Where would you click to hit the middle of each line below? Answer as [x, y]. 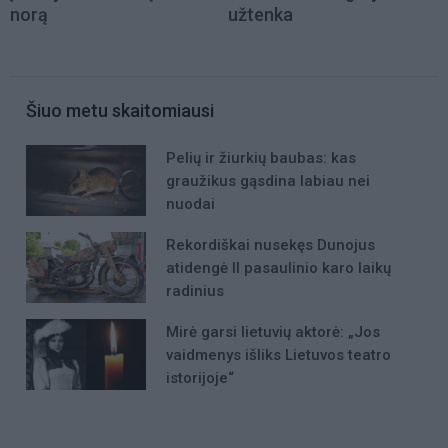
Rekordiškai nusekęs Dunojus [270, 244]
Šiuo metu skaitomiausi [120, 110]
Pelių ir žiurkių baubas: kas [261, 157]
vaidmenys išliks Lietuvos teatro [278, 355]
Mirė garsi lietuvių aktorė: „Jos [273, 332]
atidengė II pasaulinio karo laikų [278, 267]
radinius [195, 290]
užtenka [260, 14]
